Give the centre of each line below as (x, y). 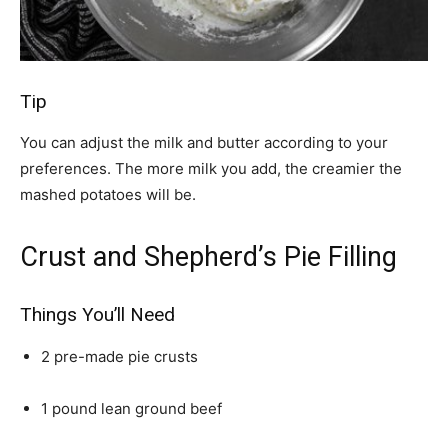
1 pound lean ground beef (131, 408)
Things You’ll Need (97, 314)
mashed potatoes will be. (108, 194)
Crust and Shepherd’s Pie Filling (208, 257)
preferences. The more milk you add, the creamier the (211, 168)
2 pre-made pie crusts (119, 356)
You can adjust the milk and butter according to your (204, 142)
